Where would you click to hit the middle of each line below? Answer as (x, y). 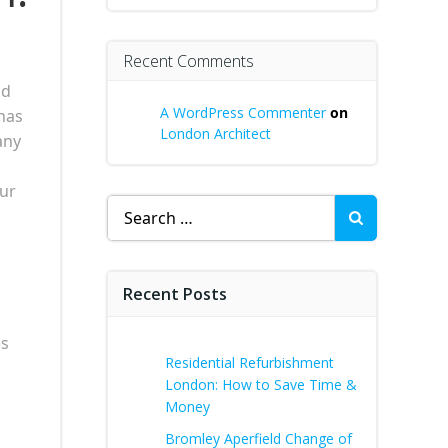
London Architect (215, 133)
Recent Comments (188, 61)
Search (132, 206)
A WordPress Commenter (243, 112)
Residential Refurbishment (249, 362)
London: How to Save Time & (261, 384)
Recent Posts (175, 294)
